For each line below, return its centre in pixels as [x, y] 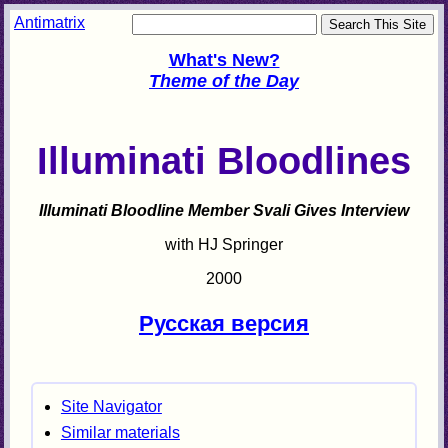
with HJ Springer [224, 245]
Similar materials [120, 432]
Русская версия [224, 323]
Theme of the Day [224, 80]
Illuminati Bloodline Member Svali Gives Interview [224, 211]
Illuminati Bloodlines [224, 161]
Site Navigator [111, 406]
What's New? [224, 59]
